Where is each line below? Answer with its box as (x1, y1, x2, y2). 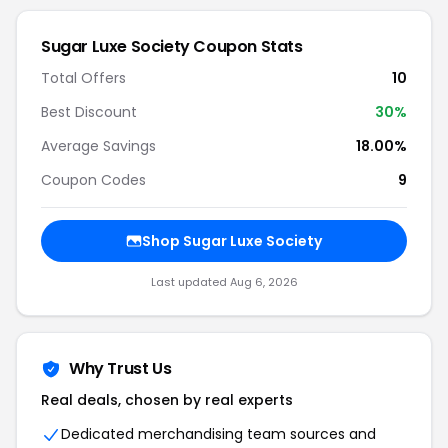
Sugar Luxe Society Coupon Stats (41, 35, 303, 58)
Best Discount (41, 102, 137, 122)
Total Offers (41, 68, 126, 88)
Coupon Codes (41, 170, 146, 190)
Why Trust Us (69, 357, 172, 380)
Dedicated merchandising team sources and (61, 424, 376, 444)
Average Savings (41, 136, 156, 156)
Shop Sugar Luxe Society (142, 231, 322, 251)
